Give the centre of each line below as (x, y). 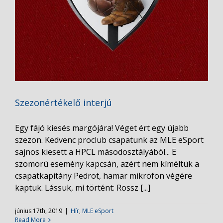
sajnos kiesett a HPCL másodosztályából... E (96, 152)
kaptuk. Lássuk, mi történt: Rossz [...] (83, 188)
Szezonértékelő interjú (63, 103)
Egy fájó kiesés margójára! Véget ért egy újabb (102, 128)
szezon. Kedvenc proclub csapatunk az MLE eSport (109, 140)
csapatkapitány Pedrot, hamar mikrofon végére (104, 176)
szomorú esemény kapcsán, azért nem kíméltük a (107, 164)
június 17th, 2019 (39, 211)
